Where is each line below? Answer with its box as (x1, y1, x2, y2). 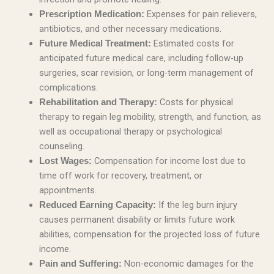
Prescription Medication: (39, 9, 144, 20)
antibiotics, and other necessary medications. (39, 23, 221, 35)
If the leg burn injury (155, 199, 237, 211)
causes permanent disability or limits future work (39, 214, 235, 226)
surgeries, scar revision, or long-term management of (39, 67, 254, 79)
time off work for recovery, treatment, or (39, 170, 202, 182)
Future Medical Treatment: (39, 39, 151, 49)
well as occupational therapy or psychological (39, 126, 222, 138)
